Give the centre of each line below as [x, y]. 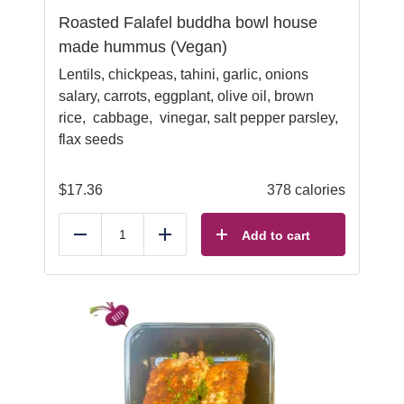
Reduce [105, 241]
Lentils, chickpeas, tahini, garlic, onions [184, 74]
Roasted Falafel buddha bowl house [188, 23]
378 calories [306, 190]
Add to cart [276, 235]
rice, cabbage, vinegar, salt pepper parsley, [198, 118]
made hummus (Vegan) [143, 47]
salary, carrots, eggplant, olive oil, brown [186, 96]
